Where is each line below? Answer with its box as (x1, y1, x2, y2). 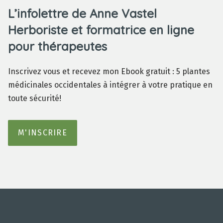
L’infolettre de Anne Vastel (8, 6, 157, 21)
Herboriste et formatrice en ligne (8, 22, 194, 38)
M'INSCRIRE (18, 128, 67, 138)
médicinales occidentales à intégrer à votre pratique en (8, 80, 213, 90)
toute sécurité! (8, 94, 61, 104)
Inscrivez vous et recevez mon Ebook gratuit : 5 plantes (8, 67, 210, 77)
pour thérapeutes (8, 39, 107, 54)
